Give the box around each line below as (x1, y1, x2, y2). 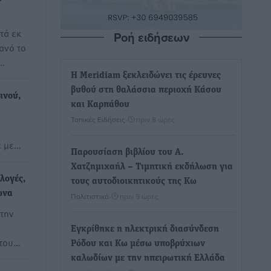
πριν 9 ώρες (120, 191, 158, 201)
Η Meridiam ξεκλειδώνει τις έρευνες (71, 71, 221, 80)
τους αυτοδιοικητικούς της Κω (71, 177, 197, 186)
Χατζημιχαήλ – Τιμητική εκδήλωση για (71, 162, 233, 172)
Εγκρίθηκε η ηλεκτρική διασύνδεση (71, 224, 219, 234)
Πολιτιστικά (71, 191, 109, 201)
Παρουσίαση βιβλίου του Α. (71, 148, 184, 157)
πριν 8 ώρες (136, 114, 175, 125)
